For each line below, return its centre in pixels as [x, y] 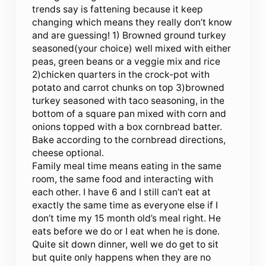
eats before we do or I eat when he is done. [126, 232]
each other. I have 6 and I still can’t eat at [122, 192]
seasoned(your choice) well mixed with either [132, 49]
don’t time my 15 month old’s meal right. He [127, 218]
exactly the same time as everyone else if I [125, 205]
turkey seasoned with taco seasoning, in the [129, 101]
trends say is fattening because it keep [118, 9]
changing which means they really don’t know [132, 23]
